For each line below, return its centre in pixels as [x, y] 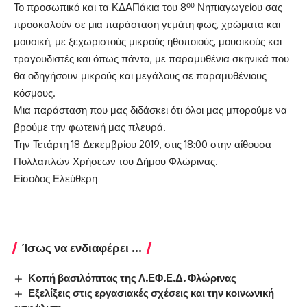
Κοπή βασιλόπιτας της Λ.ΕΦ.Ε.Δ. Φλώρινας [133, 278]
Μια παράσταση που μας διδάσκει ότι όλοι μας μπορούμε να [150, 110]
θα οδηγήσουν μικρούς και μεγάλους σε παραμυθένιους [140, 76]
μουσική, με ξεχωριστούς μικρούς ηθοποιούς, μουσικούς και [148, 42]
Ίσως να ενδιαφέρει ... [82, 248]
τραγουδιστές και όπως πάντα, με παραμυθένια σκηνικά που [151, 59]
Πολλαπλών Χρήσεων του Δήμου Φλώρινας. [116, 162]
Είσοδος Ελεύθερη [56, 179]
